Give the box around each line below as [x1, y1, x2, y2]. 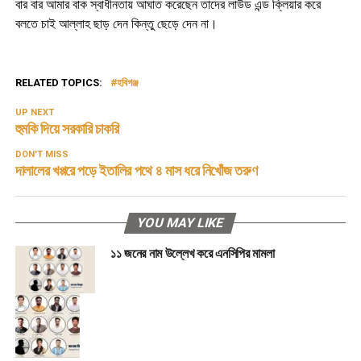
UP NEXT [15, 106, 54, 118]
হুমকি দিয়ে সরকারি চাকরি [15, 120, 119, 137]
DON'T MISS [15, 148, 68, 160]
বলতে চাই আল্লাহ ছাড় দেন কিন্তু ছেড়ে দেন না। [15, 15, 218, 31]
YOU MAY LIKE [135, 214, 226, 230]
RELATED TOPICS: [15, 76, 102, 89]
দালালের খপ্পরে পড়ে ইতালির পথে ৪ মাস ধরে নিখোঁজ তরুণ [15, 162, 258, 179]
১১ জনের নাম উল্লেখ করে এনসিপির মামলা [110, 245, 275, 261]
